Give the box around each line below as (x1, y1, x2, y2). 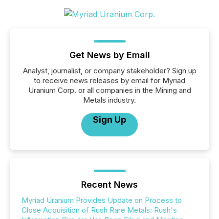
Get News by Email (69, 49, 150, 60)
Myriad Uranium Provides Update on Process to (22, 195, 182, 205)
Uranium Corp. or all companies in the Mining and (28, 85, 191, 95)
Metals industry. (83, 95, 136, 105)
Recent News (81, 179, 138, 190)
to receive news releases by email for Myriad (34, 75, 185, 85)
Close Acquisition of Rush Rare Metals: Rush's (22, 205, 177, 215)
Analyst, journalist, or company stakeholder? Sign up (22, 66, 197, 75)
